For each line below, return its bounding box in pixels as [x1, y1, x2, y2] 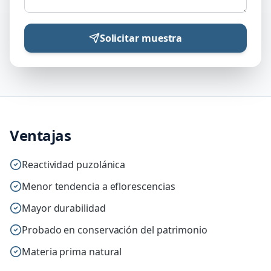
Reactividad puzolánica [22, 158, 126, 171]
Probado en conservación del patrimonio [22, 223, 207, 237]
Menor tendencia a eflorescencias [22, 180, 175, 193]
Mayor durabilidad [22, 201, 106, 215]
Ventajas [10, 125, 71, 145]
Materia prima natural [22, 245, 122, 258]
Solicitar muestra [99, 31, 183, 45]
